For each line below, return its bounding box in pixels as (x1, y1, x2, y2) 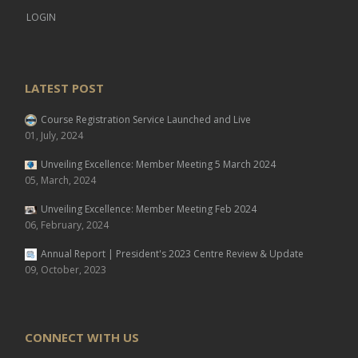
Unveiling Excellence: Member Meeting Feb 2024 (41, 202, 257, 216)
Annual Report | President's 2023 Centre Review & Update (41, 247, 304, 261)
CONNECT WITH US (25, 329, 139, 345)
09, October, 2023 (25, 263, 106, 276)
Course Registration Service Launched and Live (41, 113, 251, 126)
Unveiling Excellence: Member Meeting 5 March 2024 (41, 157, 276, 171)
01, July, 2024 (25, 129, 83, 142)
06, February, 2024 (25, 218, 109, 232)
